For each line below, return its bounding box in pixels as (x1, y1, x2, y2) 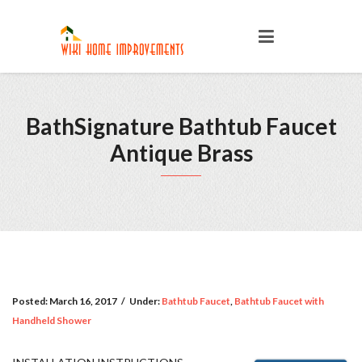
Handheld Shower (12, 314, 91, 326)
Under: (129, 295, 162, 307)
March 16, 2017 (49, 295, 117, 307)
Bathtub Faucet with (234, 295, 324, 307)
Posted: (12, 295, 49, 307)
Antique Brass (109, 139, 253, 166)
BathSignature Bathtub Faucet (25, 112, 337, 140)
